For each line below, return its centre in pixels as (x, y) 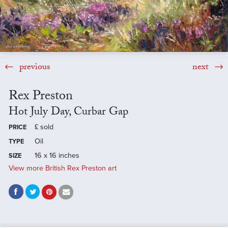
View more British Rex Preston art (62, 168)
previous (33, 68)
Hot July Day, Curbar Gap (68, 112)
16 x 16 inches (57, 155)
